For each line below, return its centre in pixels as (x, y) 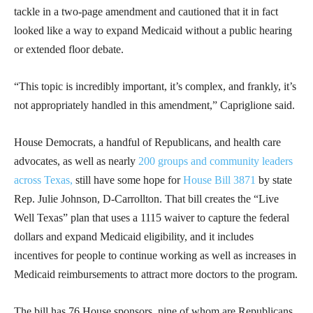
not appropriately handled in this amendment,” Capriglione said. (154, 105)
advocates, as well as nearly (76, 161)
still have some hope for (128, 180)
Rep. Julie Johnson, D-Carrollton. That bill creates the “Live (146, 199)
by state (274, 180)
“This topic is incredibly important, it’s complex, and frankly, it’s (155, 87)
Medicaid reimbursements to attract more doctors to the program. (156, 275)
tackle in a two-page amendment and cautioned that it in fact (146, 12)
